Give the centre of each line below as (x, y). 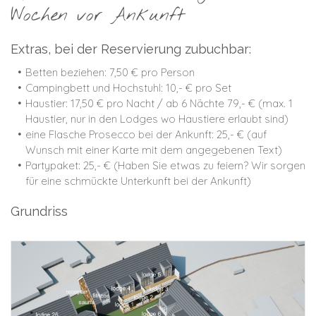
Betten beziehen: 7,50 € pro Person (110, 72)
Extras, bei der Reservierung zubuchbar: (131, 49)
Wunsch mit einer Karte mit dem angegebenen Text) (154, 150)
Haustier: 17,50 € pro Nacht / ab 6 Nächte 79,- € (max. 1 (159, 103)
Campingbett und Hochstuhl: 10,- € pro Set (128, 87)
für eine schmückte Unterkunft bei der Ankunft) (138, 181)
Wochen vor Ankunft (98, 16)
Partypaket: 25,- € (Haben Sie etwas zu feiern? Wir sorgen (165, 165)
